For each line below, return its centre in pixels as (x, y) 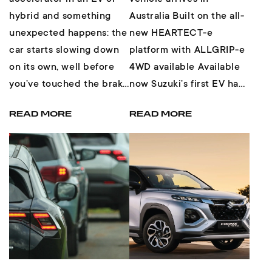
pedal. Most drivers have (66, 102)
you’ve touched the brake (69, 85)
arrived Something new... (186, 102)
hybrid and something (60, 17)
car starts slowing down (64, 51)
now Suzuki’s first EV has (141, 85)
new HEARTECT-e (171, 34)
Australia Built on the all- (187, 17)
